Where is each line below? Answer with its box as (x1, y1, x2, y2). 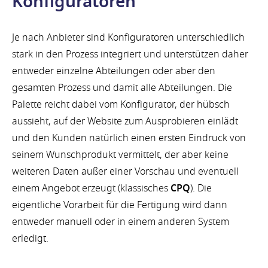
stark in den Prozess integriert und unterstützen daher (12, 47, 248, 62)
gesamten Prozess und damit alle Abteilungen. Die (12, 81, 232, 96)
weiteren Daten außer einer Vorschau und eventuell (12, 165, 239, 179)
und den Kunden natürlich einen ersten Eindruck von (12, 131, 246, 146)
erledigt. (12, 232, 48, 246)
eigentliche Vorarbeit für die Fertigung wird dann (12, 198, 227, 213)
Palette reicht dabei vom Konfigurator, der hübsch (12, 98, 230, 112)
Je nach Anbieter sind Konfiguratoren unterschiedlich (12, 31, 245, 45)
